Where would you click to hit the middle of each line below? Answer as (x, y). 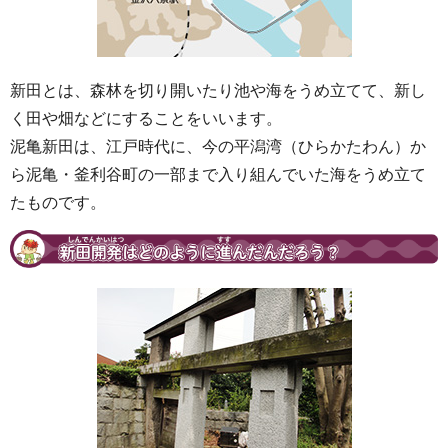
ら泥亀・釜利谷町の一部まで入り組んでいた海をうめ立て (218, 174)
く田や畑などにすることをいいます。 (146, 118)
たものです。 (58, 202)
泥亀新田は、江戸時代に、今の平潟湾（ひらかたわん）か (218, 146)
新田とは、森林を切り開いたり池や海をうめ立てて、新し (218, 90)
